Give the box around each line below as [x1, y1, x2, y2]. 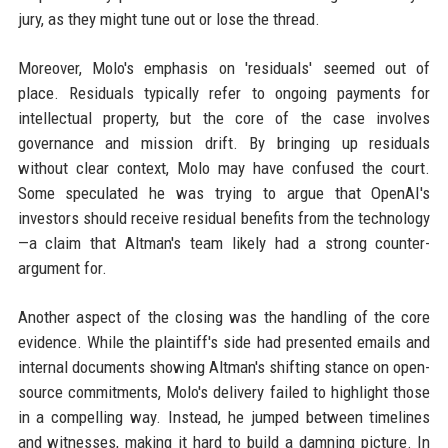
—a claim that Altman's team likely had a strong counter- [17, 233, 431, 253]
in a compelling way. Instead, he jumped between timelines [17, 407, 431, 427]
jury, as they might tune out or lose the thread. [17, 9, 320, 29]
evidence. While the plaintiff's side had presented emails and [17, 332, 431, 352]
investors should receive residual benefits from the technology [17, 208, 431, 228]
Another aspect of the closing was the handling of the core [17, 307, 431, 327]
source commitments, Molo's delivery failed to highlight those [17, 382, 431, 402]
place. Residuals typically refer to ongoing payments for [17, 83, 431, 103]
